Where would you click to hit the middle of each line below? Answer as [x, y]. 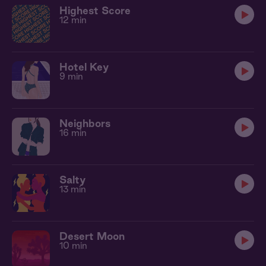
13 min [73, 189]
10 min [73, 246]
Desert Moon [92, 236]
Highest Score [95, 10]
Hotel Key [84, 67]
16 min [73, 133]
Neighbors [85, 123]
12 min [73, 20]
